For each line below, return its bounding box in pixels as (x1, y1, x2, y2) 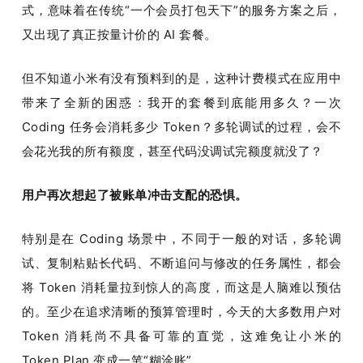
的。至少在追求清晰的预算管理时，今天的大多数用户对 (21, 304, 342, 320)
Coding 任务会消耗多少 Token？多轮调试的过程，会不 (21, 119, 342, 135)
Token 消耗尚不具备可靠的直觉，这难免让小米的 (21, 328, 342, 344)
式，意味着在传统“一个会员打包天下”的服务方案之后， (21, 2, 342, 19)
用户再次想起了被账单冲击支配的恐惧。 (21, 187, 248, 203)
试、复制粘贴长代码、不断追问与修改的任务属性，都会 (21, 255, 342, 271)
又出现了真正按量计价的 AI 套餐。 (21, 27, 217, 43)
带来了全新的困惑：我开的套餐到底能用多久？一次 (21, 95, 342, 111)
